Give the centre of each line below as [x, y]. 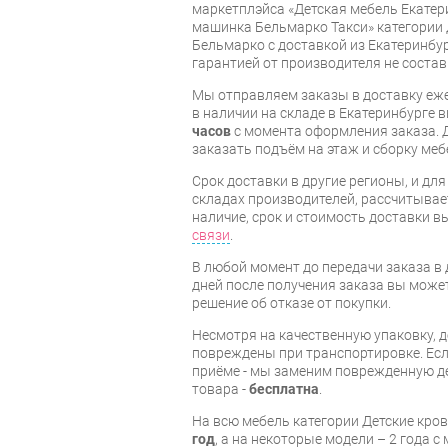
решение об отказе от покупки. [291, 302]
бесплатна [284, 388]
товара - [220, 388]
